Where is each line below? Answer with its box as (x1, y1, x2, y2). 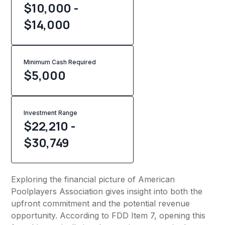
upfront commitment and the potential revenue (11, 198, 190, 209)
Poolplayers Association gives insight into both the (11, 186, 203, 197)
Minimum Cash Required (24, 58, 96, 66)
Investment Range (24, 109, 78, 117)
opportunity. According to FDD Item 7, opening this (11, 210, 206, 221)
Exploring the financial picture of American (11, 174, 175, 185)
